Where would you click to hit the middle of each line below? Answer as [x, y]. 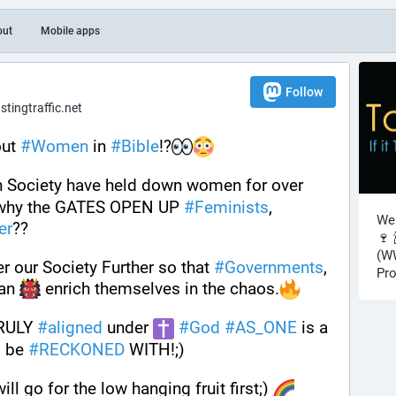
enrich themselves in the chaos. [160, 288]
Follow [304, 92]
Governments [274, 267]
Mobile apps [70, 31]
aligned [75, 328]
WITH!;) [155, 349]
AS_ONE [266, 328]
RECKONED [82, 349]
